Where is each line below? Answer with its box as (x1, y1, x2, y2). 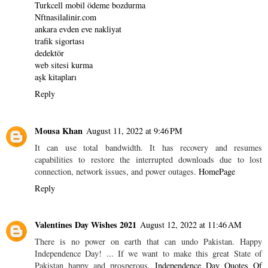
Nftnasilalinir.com (35, 11, 96, 23)
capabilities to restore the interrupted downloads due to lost (35, 153, 262, 165)
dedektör (35, 47, 64, 59)
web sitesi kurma (35, 59, 93, 71)
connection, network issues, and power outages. (35, 165, 199, 177)
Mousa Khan (35, 124, 83, 137)
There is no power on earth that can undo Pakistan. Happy (35, 236, 262, 248)
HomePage (199, 165, 235, 177)
